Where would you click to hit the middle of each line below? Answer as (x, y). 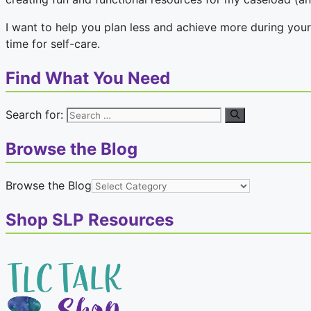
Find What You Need (88, 78)
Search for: (34, 115)
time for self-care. (53, 44)
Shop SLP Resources (90, 219)
